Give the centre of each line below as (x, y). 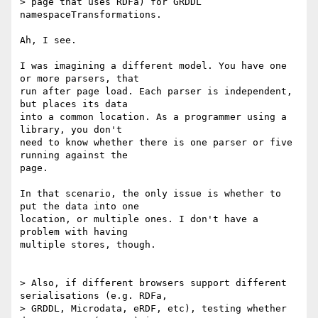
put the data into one (79, 207)
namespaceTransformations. (91, 15)
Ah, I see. (48, 40)
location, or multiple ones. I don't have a (139, 219)
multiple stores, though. (88, 245)
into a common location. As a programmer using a (153, 117)
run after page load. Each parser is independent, (156, 92)
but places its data (74, 104)
